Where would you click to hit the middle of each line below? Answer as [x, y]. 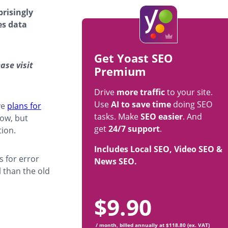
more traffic [142, 92]
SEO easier [162, 117]
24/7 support [134, 129]
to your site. [190, 92]
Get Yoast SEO [134, 58]
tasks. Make [117, 117]
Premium [120, 72]
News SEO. [116, 162]
